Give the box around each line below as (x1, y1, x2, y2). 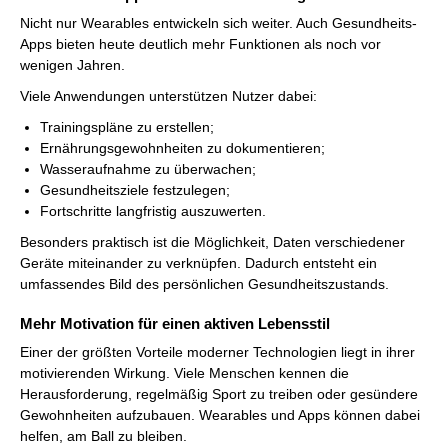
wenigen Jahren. (20, 56, 125, 73)
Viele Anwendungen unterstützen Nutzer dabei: (20, 87, 317, 104)
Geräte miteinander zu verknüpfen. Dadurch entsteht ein (20, 254, 377, 271)
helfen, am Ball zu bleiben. (20, 427, 187, 444)
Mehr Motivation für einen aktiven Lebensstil (20, 314, 330, 332)
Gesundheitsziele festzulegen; (40, 181, 230, 198)
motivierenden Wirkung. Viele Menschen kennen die (20, 364, 349, 381)
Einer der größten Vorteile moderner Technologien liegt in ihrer (20, 343, 415, 360)
